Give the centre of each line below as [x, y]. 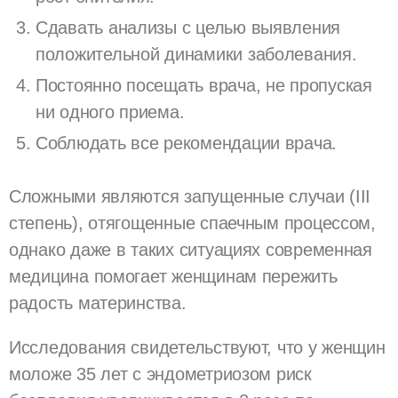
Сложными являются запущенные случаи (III [190, 196]
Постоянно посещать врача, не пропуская [204, 85]
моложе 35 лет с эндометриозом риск [160, 374]
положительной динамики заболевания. [196, 54]
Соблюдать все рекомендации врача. [187, 143]
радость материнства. [98, 302]
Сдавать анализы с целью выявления [188, 27]
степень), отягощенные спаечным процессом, [192, 223]
